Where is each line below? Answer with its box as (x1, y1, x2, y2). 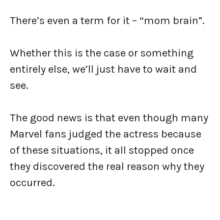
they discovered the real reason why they (10, 160, 204, 173)
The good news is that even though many (10, 111, 208, 124)
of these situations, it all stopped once (10, 144, 194, 157)
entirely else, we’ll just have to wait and (10, 63, 197, 76)
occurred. (10, 176, 55, 189)
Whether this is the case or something (10, 47, 193, 59)
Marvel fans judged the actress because (10, 128, 201, 140)
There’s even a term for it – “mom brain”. (10, 14, 207, 27)
